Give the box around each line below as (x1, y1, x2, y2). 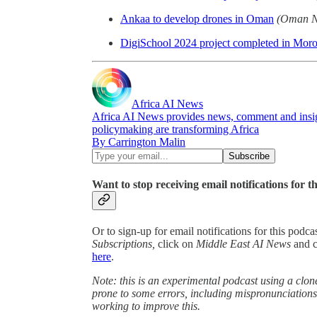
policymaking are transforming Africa (92, 122, 259, 135)
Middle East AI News (196, 238, 291, 250)
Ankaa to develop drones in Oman (120, 12, 274, 25)
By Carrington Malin (92, 135, 185, 148)
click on (158, 238, 196, 250)
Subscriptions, (92, 238, 158, 250)
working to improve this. (92, 300, 200, 313)
